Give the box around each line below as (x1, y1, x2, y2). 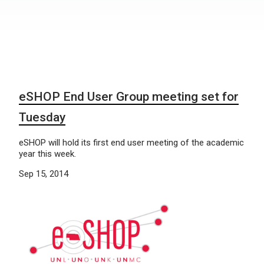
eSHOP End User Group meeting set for (19, 90, 239, 104)
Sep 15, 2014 (19, 169, 68, 179)
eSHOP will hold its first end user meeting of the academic (19, 137, 244, 148)
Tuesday (19, 110, 65, 124)
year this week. (19, 148, 76, 159)
